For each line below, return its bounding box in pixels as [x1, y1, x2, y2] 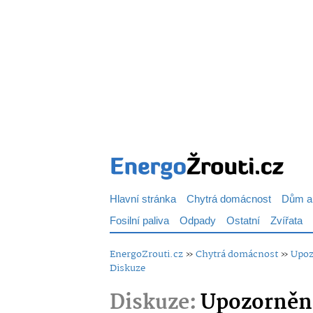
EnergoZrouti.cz [110, 247, 183, 262]
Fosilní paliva [110, 212, 169, 230]
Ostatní [226, 212, 260, 230]
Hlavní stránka [110, 191, 176, 208]
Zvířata [270, 212, 303, 230]
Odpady [180, 212, 216, 230]
